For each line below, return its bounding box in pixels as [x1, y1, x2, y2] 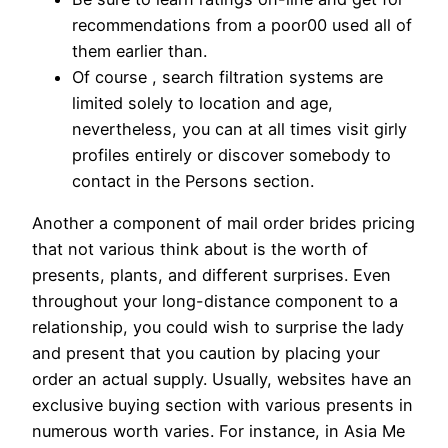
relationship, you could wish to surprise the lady [32, 317, 404, 338]
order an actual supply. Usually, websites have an [32, 369, 412, 390]
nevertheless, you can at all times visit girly [72, 118, 407, 139]
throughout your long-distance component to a [32, 291, 398, 312]
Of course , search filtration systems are [72, 66, 383, 87]
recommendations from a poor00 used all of [72, 14, 412, 35]
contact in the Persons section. [72, 170, 314, 191]
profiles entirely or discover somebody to [72, 144, 391, 165]
